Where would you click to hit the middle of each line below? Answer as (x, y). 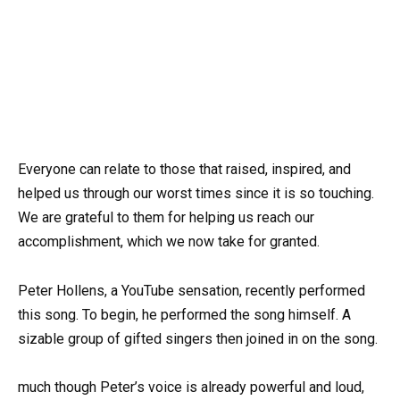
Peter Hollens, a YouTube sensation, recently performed (192, 290)
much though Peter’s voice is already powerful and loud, (191, 387)
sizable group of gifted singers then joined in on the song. (198, 338)
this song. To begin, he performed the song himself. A (184, 314)
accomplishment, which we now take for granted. (169, 242)
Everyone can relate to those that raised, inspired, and (184, 170)
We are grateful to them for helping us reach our (166, 218)
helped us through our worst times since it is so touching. (196, 194)
